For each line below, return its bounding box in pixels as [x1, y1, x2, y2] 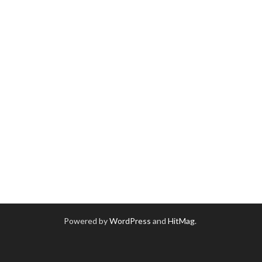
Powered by [64, 215, 109, 226]
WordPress [109, 215, 151, 226]
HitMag [168, 215, 195, 226]
